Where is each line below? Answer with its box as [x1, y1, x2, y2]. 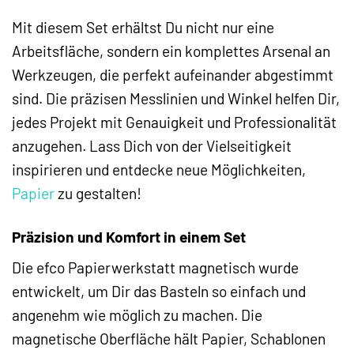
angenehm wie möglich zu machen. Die [12, 306, 262, 325]
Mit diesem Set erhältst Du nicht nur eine [12, 17, 274, 36]
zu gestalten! [55, 183, 141, 202]
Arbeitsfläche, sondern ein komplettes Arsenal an [12, 41, 330, 60]
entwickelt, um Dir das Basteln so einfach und [12, 282, 306, 301]
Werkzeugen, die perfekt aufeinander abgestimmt [12, 65, 333, 84]
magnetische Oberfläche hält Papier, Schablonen [12, 330, 326, 348]
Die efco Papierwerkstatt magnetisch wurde [12, 258, 299, 277]
